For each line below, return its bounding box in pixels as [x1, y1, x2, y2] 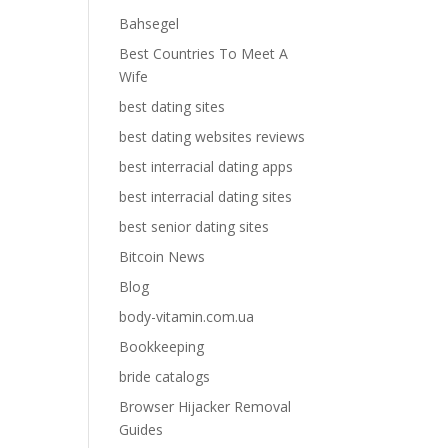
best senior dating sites [119, 217, 270, 236]
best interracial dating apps [119, 157, 294, 176]
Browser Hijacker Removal [119, 397, 292, 416]
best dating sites [119, 97, 226, 116]
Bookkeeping [119, 337, 205, 356]
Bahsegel [119, 14, 180, 33]
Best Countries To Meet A [119, 44, 289, 63]
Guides [119, 420, 164, 439]
